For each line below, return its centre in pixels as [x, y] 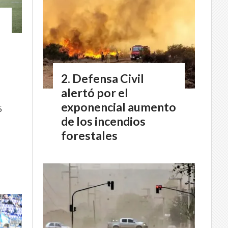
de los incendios [103, 121]
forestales [89, 136]
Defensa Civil [108, 79]
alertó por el [95, 93]
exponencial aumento [119, 107]
